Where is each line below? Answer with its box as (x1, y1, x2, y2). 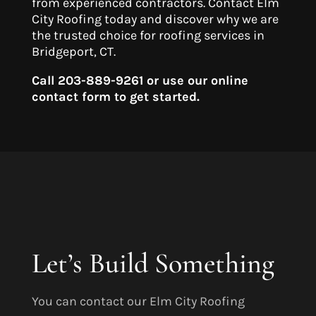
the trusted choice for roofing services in (31, 28, 265, 44)
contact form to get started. (31, 89, 200, 105)
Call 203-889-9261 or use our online (31, 73, 248, 89)
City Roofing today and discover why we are (31, 11, 279, 28)
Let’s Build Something (31, 246, 274, 281)
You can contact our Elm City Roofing (31, 293, 245, 310)
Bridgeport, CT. (31, 44, 116, 60)
